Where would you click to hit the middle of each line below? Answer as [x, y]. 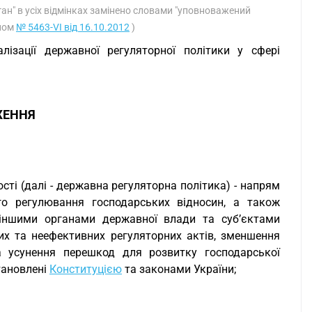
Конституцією [86, 269]
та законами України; [179, 269]
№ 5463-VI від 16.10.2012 [73, 27]
